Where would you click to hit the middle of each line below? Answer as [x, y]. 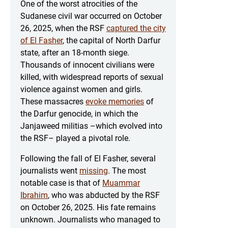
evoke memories [115, 101]
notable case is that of [61, 183]
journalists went [50, 170]
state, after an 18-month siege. [75, 52]
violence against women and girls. [81, 89]
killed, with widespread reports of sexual [92, 77]
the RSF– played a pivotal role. [75, 138]
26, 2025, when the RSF [63, 28]
